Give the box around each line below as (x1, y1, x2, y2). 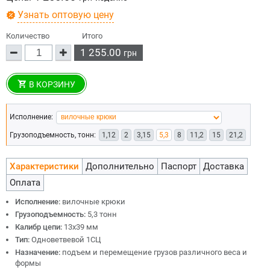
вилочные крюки (62, 197, 125, 206)
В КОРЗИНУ (29, 79, 75, 89)
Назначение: (15, 248, 62, 257)
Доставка (203, 161, 244, 172)
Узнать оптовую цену (17, 9, 114, 20)
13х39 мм (64, 222, 98, 231)
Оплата (10, 177, 40, 188)
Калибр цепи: (15, 222, 64, 231)
